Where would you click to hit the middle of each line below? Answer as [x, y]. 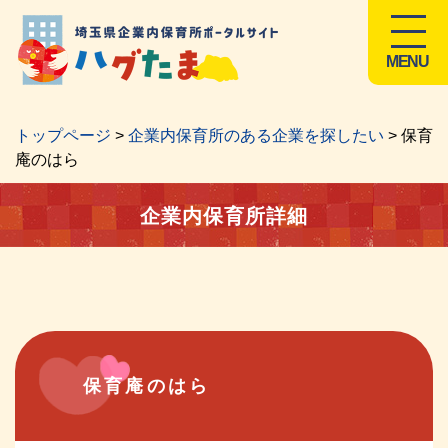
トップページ [63, 135]
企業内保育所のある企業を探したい [256, 135]
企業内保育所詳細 [224, 215]
